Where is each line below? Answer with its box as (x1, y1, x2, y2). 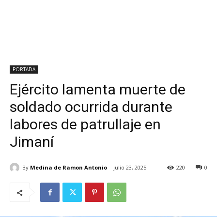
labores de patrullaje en (10, 116, 161, 133)
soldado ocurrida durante (10, 98, 172, 115)
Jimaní (10, 133, 54, 150)
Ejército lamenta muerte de (10, 81, 186, 98)
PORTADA (13, 66, 35, 73)
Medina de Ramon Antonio (30, 163, 107, 171)
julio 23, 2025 (113, 164, 146, 171)
